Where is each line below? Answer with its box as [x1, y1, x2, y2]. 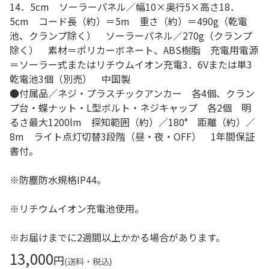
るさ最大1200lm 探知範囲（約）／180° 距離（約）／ [10, 115, 255, 129]
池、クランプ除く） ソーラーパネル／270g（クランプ [10, 28, 252, 43]
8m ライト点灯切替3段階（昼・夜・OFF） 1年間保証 [10, 129, 255, 144]
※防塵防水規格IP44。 [10, 172, 116, 187]
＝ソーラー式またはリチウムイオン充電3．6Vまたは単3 [10, 57, 252, 71]
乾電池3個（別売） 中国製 [10, 71, 130, 86]
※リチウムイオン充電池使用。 [10, 201, 154, 216]
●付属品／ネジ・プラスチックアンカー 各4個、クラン [10, 86, 255, 100]
